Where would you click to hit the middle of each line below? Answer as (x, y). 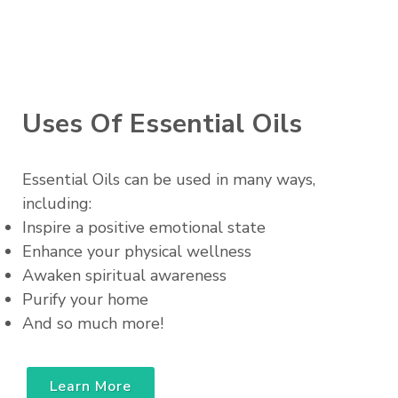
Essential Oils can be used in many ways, (169, 180)
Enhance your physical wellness (137, 252)
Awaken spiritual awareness (124, 276)
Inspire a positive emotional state (144, 228)
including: (57, 204)
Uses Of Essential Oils (162, 124)
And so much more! (93, 324)
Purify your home (88, 300)
